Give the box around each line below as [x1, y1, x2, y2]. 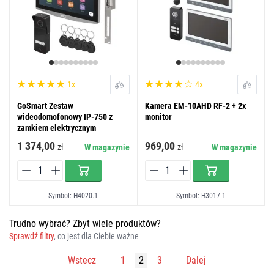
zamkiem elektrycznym [17, 123, 96, 133]
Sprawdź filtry [9, 231, 54, 242]
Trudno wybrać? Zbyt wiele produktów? [9, 218, 161, 230]
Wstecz [68, 254, 96, 267]
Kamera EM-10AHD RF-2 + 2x [144, 101, 246, 111]
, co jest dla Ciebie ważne [54, 231, 139, 242]
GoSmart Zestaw [17, 101, 73, 111]
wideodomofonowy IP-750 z [17, 112, 113, 122]
